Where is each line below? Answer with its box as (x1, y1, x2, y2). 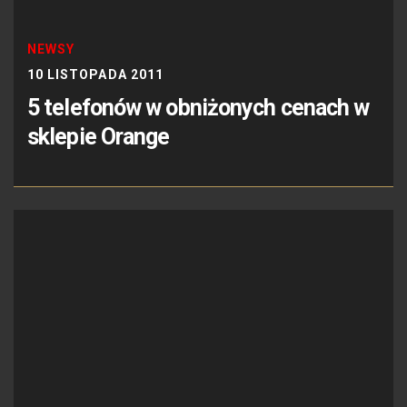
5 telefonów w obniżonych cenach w (27, 94, 370, 121)
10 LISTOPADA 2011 (27, 66, 164, 82)
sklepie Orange (27, 123, 170, 150)
